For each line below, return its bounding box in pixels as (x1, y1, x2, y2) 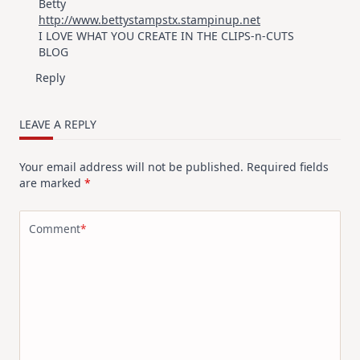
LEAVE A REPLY (19, 117, 96, 133)
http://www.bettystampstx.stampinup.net (39, 12, 260, 28)
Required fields (247, 159, 329, 175)
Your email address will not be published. (19, 159, 243, 175)
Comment (29, 220, 80, 236)
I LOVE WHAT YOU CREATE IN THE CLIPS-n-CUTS (39, 28, 294, 44)
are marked (19, 175, 84, 191)
